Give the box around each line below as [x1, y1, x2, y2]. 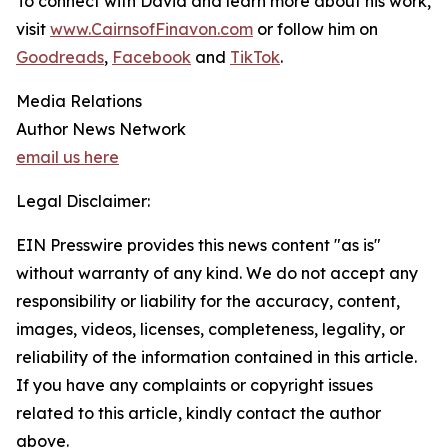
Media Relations [16, 91, 142, 112]
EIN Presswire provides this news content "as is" [16, 235, 381, 256]
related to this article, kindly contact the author [16, 403, 381, 424]
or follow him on [253, 19, 378, 40]
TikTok [230, 47, 280, 68]
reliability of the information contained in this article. [16, 347, 417, 368]
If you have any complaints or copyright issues [16, 375, 373, 396]
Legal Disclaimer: [16, 191, 150, 212]
